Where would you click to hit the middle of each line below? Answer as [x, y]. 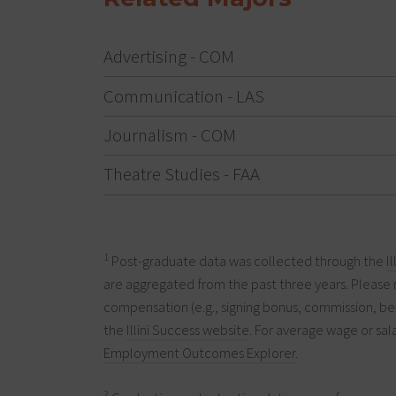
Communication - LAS [184, 96]
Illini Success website [188, 331]
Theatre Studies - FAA [182, 175]
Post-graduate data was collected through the [247, 262]
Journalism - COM [170, 135]
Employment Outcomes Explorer [199, 354]
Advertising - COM [169, 57]
